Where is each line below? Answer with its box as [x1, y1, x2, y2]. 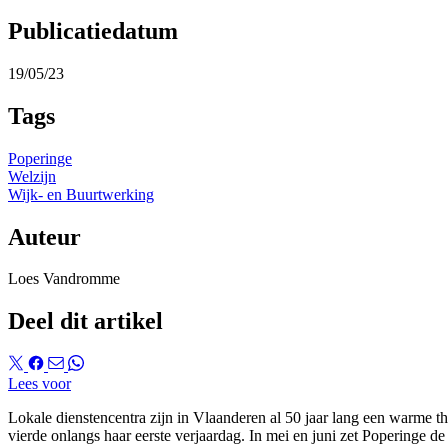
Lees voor [8, 375, 71, 393]
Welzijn [8, 167, 56, 185]
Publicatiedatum [8, 17, 178, 44]
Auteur [8, 223, 81, 250]
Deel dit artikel [8, 308, 163, 335]
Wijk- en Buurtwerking [8, 185, 154, 203]
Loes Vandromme [8, 270, 120, 288]
